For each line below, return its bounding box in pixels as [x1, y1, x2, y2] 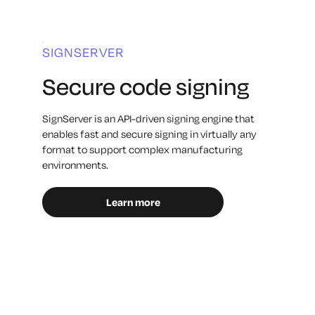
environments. [42, 157, 108, 172]
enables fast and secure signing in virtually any [42, 127, 257, 141]
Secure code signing [42, 71, 249, 101]
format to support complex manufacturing [42, 142, 243, 156]
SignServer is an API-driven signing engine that [42, 111, 255, 125]
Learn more [105, 195, 160, 209]
